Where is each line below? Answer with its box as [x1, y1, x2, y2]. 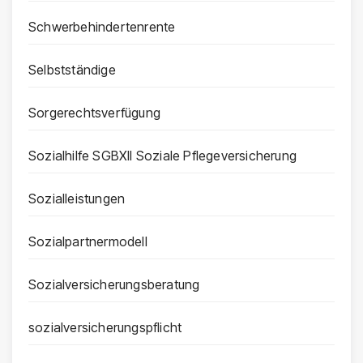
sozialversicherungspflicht [28, 318, 182, 335]
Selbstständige [28, 61, 116, 78]
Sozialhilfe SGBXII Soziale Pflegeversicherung [28, 147, 297, 164]
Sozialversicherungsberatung [28, 275, 200, 293]
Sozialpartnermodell [28, 233, 147, 250]
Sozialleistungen [28, 190, 126, 207]
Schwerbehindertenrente [28, 18, 176, 35]
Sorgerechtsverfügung [28, 104, 160, 121]
